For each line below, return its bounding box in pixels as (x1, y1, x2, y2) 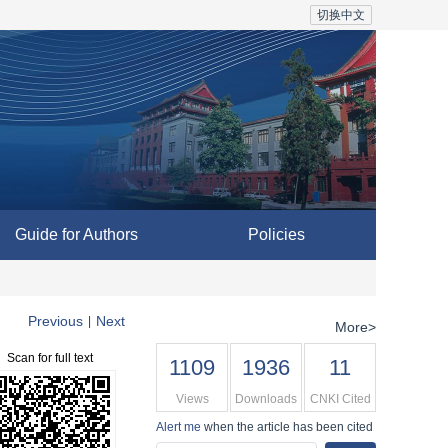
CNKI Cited (309, 392, 371, 406)
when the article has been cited (201, 420, 373, 434)
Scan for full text (7, 351, 93, 365)
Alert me (156, 420, 201, 434)
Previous (28, 313, 83, 329)
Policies (247, 226, 305, 243)
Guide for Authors (14, 226, 138, 243)
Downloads (235, 392, 297, 406)
